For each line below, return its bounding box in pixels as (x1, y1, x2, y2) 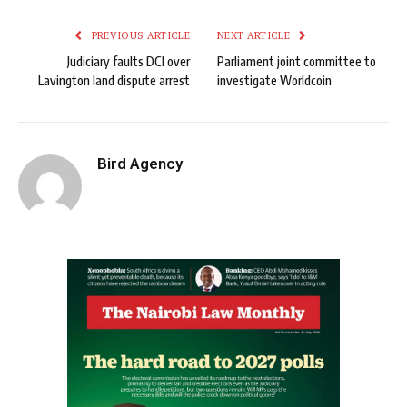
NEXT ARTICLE (217, 29, 293, 43)
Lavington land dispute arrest (38, 73, 190, 89)
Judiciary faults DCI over (67, 54, 190, 70)
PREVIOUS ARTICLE (88, 29, 190, 43)
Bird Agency (97, 154, 183, 174)
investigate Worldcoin (217, 73, 332, 89)
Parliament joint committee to (217, 54, 376, 70)
